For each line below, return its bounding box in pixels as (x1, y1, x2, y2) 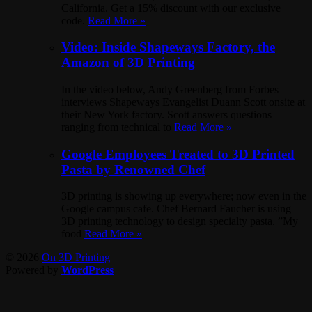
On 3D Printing (42, 251, 110, 264)
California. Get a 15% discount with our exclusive (61, 1, 281, 14)
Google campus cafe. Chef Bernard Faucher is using (61, 203, 291, 215)
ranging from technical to (61, 121, 174, 134)
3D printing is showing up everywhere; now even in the (61, 190, 306, 203)
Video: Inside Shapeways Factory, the (61, 40, 275, 55)
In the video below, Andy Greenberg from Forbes (61, 84, 279, 96)
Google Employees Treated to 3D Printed (61, 146, 295, 162)
